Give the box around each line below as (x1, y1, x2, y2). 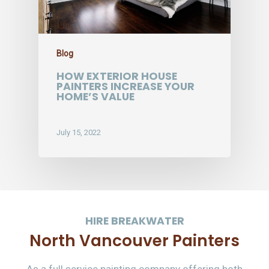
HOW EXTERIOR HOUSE (56, 68, 177, 83)
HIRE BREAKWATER (85, 214, 184, 229)
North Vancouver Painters (29, 229, 240, 252)
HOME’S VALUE (56, 89, 134, 104)
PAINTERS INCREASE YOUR (56, 79, 195, 94)
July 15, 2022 (56, 128, 101, 138)
